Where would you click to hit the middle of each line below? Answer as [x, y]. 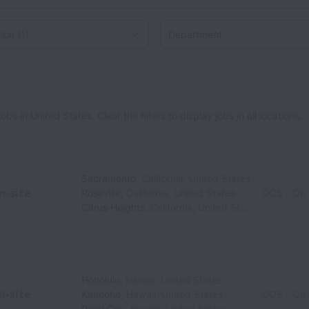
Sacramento [109, 178]
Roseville [101, 193]
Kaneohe [101, 294]
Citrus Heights [113, 207]
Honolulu [101, 279]
